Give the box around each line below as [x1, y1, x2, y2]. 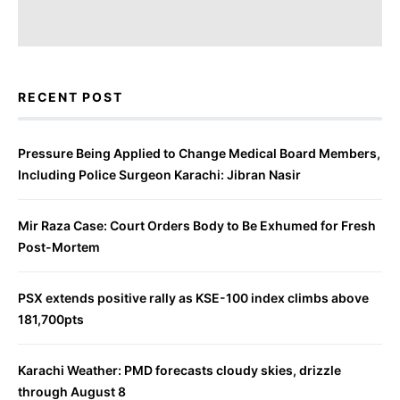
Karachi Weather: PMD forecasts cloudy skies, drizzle [18, 362, 341, 378]
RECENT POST [18, 89, 123, 104]
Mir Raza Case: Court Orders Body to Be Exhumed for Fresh [18, 218, 376, 233]
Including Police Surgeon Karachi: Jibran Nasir [18, 167, 301, 182]
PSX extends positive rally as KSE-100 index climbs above [18, 290, 369, 305]
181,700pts [18, 312, 84, 327]
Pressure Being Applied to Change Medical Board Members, [18, 146, 380, 161]
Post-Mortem [18, 239, 100, 254]
